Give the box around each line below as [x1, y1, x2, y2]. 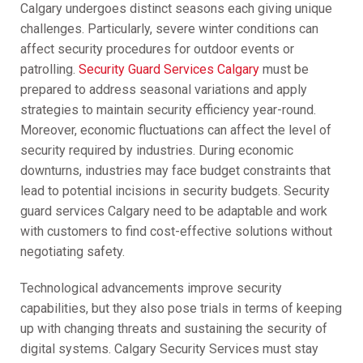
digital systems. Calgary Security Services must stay [19, 341, 318, 357]
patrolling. [19, 62, 79, 78]
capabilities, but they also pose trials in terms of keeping [19, 301, 342, 317]
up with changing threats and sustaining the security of [19, 321, 327, 337]
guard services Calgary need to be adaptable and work [19, 203, 327, 220]
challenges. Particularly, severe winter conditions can [19, 21, 318, 37]
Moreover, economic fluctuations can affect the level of [19, 122, 331, 139]
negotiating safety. [19, 244, 125, 260]
